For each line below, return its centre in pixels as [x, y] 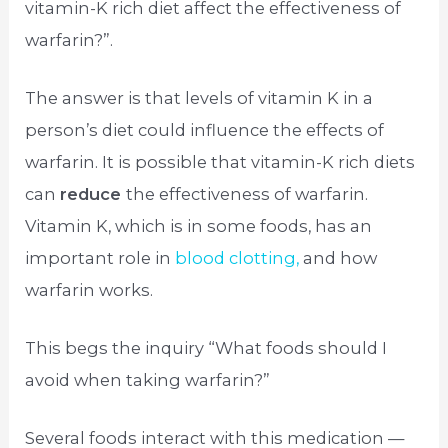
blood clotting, [237, 257]
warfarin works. [89, 289]
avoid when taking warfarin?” [148, 380]
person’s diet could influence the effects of [205, 129]
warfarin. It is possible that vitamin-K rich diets [220, 161]
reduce [93, 193]
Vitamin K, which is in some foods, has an [199, 225]
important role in [100, 257]
